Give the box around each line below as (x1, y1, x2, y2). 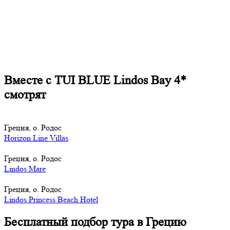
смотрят (4, 88, 46, 102)
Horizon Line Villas (4, 133, 68, 143)
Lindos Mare (4, 164, 46, 174)
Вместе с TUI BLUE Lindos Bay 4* (4, 73, 186, 88)
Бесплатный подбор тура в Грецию (4, 215, 186, 229)
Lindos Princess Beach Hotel (4, 195, 98, 205)
